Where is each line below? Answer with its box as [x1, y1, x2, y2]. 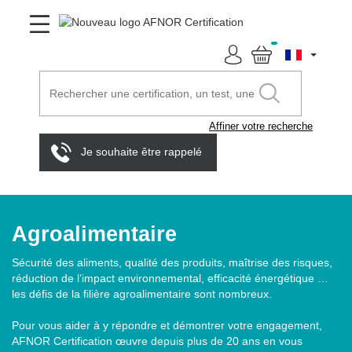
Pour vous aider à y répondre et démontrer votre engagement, [12, 319, 322, 332]
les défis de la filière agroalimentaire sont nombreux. [12, 288, 272, 300]
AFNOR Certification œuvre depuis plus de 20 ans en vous [12, 335, 302, 347]
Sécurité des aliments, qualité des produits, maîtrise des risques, [12, 256, 332, 269]
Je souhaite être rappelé [81, 145, 202, 158]
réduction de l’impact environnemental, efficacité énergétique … [12, 272, 328, 284]
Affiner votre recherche [209, 120, 313, 132]
